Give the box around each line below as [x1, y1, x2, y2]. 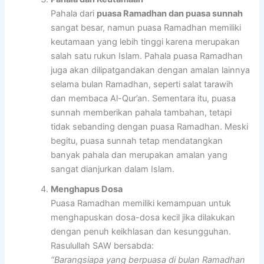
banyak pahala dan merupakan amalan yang [51, 149, 228, 160]
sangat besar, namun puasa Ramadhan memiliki [51, 22, 242, 33]
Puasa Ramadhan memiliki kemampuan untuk [51, 197, 232, 209]
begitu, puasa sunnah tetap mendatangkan [51, 135, 223, 146]
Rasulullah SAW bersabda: [51, 240, 154, 251]
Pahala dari [51, 8, 97, 19]
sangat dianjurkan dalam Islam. [51, 163, 175, 174]
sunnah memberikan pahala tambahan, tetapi [51, 107, 232, 118]
